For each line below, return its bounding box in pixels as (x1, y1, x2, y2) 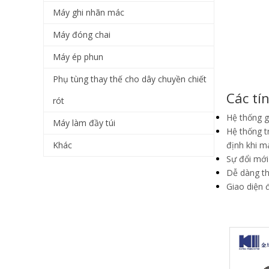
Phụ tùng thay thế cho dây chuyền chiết (53, 73, 207, 85)
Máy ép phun (53, 51, 103, 62)
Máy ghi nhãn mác (53, 7, 124, 18)
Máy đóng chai (53, 29, 110, 40)
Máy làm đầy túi (53, 117, 115, 128)
